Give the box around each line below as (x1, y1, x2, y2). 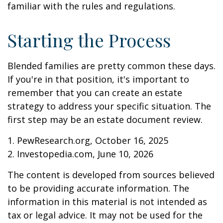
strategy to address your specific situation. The (7, 100, 211, 112)
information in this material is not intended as (7, 196, 207, 208)
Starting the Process (7, 28, 171, 52)
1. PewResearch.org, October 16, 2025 (7, 134, 168, 146)
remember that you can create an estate (7, 87, 182, 99)
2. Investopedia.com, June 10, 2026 (7, 148, 153, 160)
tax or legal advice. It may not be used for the (7, 209, 203, 221)
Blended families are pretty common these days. (7, 60, 216, 72)
